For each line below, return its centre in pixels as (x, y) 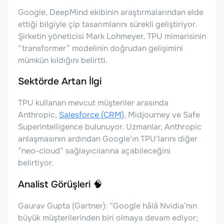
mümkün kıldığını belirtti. (63, 60)
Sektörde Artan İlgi (60, 82)
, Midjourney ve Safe (162, 115)
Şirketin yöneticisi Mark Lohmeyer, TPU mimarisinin (112, 36)
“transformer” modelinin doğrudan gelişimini (100, 48)
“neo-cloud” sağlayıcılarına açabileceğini (94, 151)
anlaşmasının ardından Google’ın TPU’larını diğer (108, 139)
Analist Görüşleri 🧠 (60, 184)
